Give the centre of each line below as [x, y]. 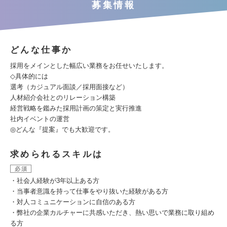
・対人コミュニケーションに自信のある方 [73, 202]
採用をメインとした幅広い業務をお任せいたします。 [89, 66]
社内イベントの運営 [40, 119]
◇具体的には [29, 76]
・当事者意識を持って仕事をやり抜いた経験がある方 [89, 191]
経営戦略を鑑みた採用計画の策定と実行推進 [76, 108]
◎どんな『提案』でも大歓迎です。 [62, 129]
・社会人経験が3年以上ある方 [55, 181]
